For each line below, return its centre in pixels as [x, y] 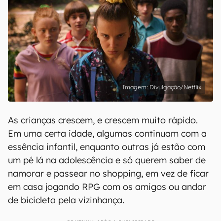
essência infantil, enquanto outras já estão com [107, 147]
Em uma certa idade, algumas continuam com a [107, 133]
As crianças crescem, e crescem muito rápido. [103, 120]
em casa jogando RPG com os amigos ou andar [107, 187]
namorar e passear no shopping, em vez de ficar [108, 173]
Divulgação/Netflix [175, 87]
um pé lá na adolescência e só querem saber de [107, 160]
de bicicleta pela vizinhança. [66, 200]
